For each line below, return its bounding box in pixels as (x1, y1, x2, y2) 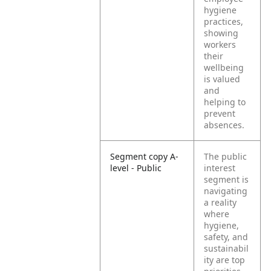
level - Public (110, 162, 162, 174)
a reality (204, 197, 237, 208)
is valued (204, 73, 241, 85)
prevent (204, 108, 236, 119)
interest (204, 162, 236, 174)
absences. (204, 119, 245, 131)
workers (204, 39, 237, 50)
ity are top (204, 254, 246, 266)
